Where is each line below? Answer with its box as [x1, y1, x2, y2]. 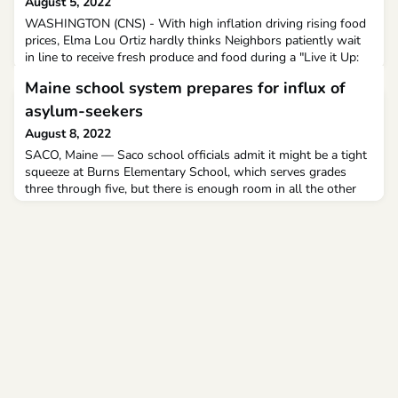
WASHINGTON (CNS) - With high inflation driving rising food [25, 15, 366, 33]
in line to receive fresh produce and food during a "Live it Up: [25, 49, 359, 67]
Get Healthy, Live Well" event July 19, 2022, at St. [25, 66, 298, 84]
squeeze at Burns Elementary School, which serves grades [25, 163, 346, 181]
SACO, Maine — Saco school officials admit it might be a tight [25, 147, 367, 164]
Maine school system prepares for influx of [25, 77, 346, 99]
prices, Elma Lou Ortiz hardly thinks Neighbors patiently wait [25, 32, 361, 50]
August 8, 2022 [25, 125, 111, 143]
